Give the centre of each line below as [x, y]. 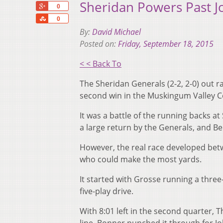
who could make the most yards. [141, 160]
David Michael [116, 32]
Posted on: [99, 44]
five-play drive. [107, 191]
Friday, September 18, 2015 [166, 44]
